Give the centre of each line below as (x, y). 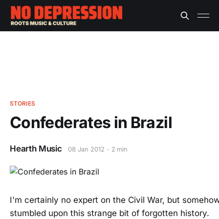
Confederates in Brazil (91, 122)
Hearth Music (36, 149)
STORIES (22, 103)
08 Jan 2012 (86, 149)
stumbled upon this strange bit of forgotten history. (109, 213)
